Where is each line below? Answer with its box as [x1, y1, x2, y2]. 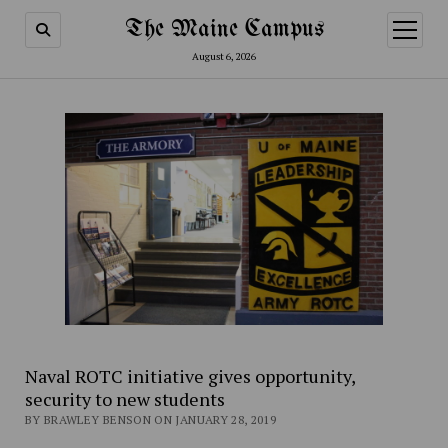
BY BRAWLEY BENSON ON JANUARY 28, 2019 [24, 412, 277, 428]
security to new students [24, 387, 225, 412]
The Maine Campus [124, 17, 324, 42]
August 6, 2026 [192, 50, 256, 63]
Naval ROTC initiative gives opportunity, [24, 364, 355, 389]
